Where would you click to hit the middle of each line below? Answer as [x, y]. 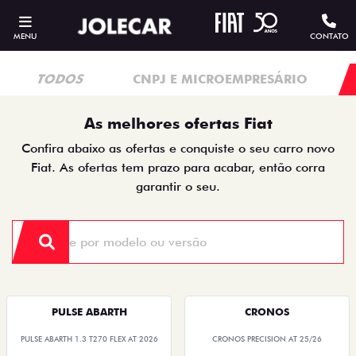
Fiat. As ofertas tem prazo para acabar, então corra [178, 167]
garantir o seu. [178, 186]
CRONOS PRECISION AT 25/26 [267, 339]
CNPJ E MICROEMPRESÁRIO [220, 79]
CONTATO [329, 36]
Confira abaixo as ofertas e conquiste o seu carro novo [178, 148]
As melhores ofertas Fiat [178, 124]
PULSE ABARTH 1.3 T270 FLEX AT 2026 [89, 339]
